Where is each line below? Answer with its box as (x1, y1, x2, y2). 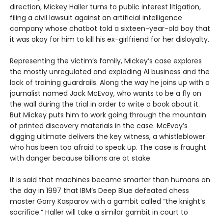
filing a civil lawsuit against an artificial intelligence (10, 12, 182, 23)
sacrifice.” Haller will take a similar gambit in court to (10, 207, 188, 217)
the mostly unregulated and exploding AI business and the (10, 66, 210, 77)
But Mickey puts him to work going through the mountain (10, 110, 206, 120)
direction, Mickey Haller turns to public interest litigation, (10, 1, 201, 12)
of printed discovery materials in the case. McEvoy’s (10, 120, 188, 131)
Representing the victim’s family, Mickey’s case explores (10, 55, 202, 66)
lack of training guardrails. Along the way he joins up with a (10, 77, 210, 87)
